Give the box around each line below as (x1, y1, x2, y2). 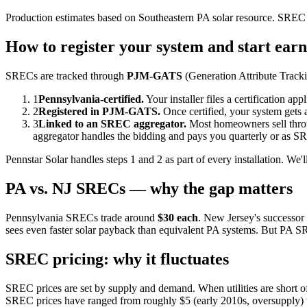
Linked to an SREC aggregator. (38, 118, 186, 130)
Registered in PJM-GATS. (38, 106, 160, 118)
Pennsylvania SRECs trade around (5, 211, 158, 223)
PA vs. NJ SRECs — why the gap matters (5, 180, 293, 198)
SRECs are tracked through (5, 70, 127, 82)
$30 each (158, 211, 198, 223)
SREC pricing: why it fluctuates (5, 249, 229, 268)
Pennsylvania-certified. (38, 93, 144, 106)
